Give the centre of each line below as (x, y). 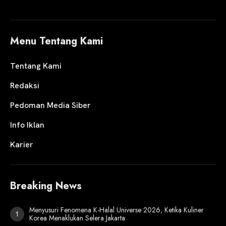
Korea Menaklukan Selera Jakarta (77, 218)
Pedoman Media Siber (50, 105)
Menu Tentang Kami (56, 41)
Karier (22, 145)
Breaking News (46, 186)
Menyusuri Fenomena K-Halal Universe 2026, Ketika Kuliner (117, 210)
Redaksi (25, 86)
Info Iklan (27, 125)
